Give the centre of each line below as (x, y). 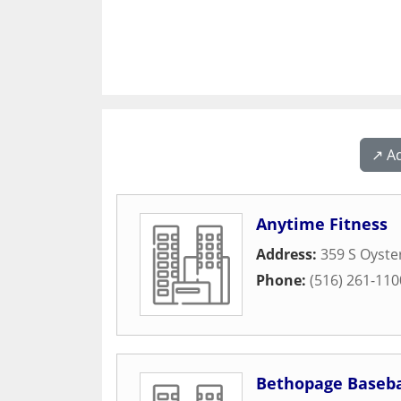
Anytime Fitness (322, 224)
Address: (288, 254)
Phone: (283, 280)
